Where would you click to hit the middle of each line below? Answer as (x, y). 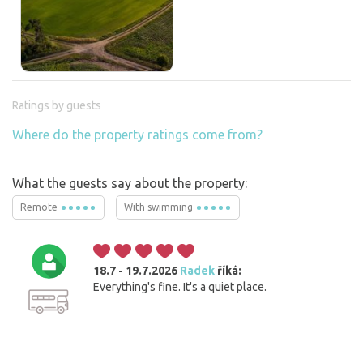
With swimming (160, 207)
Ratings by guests (57, 106)
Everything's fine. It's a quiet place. (180, 287)
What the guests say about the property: (130, 184)
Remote (40, 207)
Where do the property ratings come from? (137, 135)
